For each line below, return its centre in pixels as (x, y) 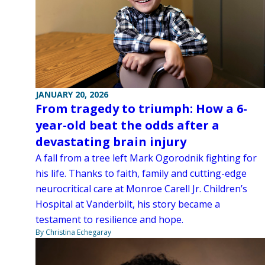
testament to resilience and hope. (109, 219)
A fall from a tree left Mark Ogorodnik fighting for (146, 158)
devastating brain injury (111, 141)
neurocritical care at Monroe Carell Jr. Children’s (141, 188)
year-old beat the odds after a (127, 125)
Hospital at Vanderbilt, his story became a (128, 204)
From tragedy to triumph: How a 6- (141, 108)
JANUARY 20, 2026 (72, 94)
